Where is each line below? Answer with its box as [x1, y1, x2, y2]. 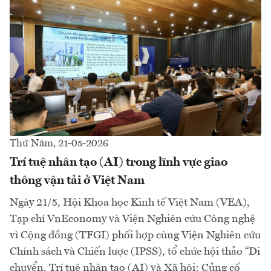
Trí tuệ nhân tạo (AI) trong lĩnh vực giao [10, 157, 227, 169]
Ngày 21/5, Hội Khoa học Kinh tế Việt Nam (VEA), [10, 197, 250, 209]
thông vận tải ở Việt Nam [10, 175, 145, 188]
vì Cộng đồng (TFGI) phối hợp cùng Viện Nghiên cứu [10, 230, 261, 241]
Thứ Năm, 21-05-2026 [10, 139, 108, 149]
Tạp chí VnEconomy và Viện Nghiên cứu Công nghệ [10, 214, 255, 225]
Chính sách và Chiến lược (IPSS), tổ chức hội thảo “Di [10, 246, 260, 258]
